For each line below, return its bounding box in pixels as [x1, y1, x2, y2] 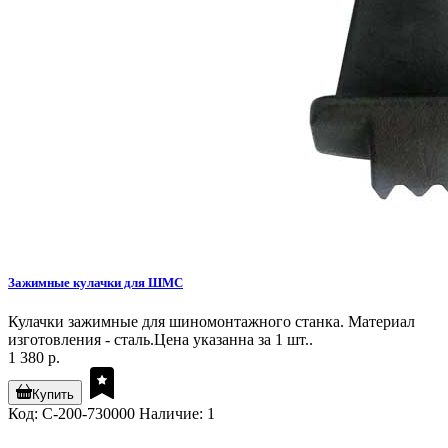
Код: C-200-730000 [8, 404, 135, 422]
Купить [32, 386, 74, 402]
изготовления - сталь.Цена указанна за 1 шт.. [8, 330, 313, 348]
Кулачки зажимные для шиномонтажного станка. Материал [8, 312, 415, 330]
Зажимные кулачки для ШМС [8, 274, 183, 290]
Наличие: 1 [139, 404, 215, 422]
